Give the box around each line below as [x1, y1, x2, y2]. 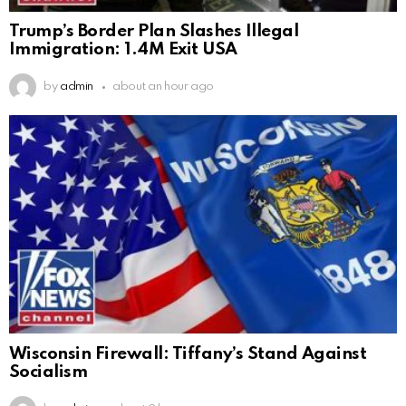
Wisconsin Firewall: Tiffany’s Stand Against [9, 345, 367, 363]
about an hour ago [112, 81, 215, 93]
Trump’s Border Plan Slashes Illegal [9, 23, 299, 41]
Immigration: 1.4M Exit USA [9, 41, 237, 59]
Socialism [9, 363, 88, 382]
